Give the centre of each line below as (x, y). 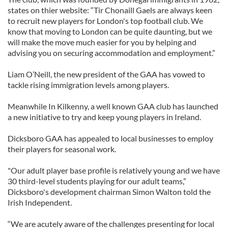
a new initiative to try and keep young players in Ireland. (104, 117)
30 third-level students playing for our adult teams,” (97, 181)
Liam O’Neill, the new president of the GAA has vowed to (106, 74)
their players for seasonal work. (62, 149)
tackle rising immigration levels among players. (88, 85)
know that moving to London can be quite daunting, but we (110, 31)
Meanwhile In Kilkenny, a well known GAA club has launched (113, 106)
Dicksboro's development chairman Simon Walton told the (109, 192)
